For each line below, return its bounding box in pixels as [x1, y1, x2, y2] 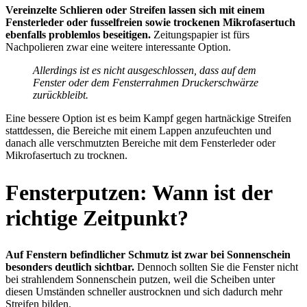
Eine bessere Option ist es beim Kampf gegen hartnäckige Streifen [5, 112, 291, 125]
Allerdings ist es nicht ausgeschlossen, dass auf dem [33, 64, 256, 77]
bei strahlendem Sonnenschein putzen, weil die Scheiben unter [5, 273, 275, 286]
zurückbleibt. [33, 89, 88, 101]
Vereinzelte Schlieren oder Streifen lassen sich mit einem [5, 4, 265, 16]
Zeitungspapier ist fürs [151, 29, 249, 41]
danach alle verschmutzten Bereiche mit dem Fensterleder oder [5, 137, 275, 149]
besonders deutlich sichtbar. [5, 261, 134, 273]
